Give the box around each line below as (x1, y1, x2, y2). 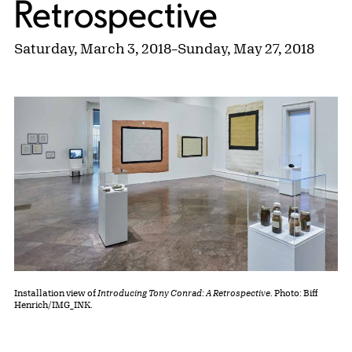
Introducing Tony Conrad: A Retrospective (97, 288, 270, 299)
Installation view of (14, 288, 97, 299)
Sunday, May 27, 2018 (178, 40, 314, 57)
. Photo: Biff (270, 288, 318, 299)
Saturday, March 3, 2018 (14, 40, 171, 57)
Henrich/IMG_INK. (14, 299, 94, 310)
